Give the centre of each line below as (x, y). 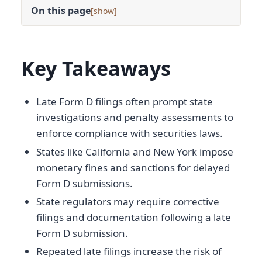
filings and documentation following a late (133, 217)
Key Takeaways (96, 69)
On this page (61, 11)
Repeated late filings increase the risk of (129, 251)
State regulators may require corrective (127, 201)
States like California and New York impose (135, 151)
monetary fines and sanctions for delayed (133, 167)
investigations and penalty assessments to (135, 118)
